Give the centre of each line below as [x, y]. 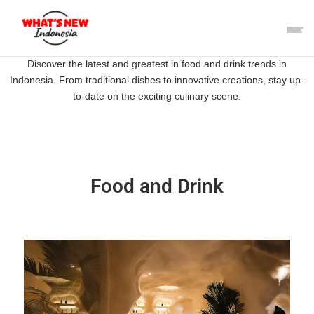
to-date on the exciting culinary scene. [157, 96]
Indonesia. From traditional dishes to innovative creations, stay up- [157, 80]
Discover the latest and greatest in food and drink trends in [157, 64]
